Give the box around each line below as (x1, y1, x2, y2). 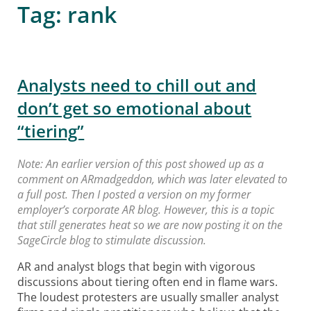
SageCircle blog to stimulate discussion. (17, 232, 207, 248)
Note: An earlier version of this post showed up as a (17, 155, 264, 171)
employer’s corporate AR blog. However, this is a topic (17, 201, 275, 217)
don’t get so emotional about (17, 96, 252, 119)
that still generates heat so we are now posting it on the (17, 217, 283, 233)
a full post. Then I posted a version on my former (17, 186, 251, 202)
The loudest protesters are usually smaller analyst (17, 289, 280, 305)
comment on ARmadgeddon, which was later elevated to (17, 171, 288, 187)
